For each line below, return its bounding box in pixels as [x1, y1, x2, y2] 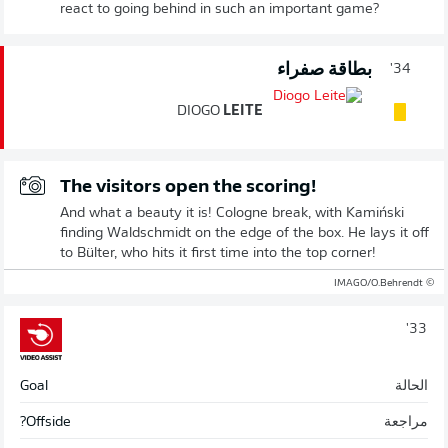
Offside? [26, 415, 71, 431]
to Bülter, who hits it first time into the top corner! [60, 246, 376, 262]
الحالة [395, 379, 428, 395]
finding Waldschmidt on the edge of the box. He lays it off [60, 226, 429, 242]
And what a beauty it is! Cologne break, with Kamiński [60, 206, 404, 222]
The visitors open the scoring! [60, 178, 316, 198]
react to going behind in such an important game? [60, 2, 379, 18]
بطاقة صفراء [277, 61, 372, 81]
